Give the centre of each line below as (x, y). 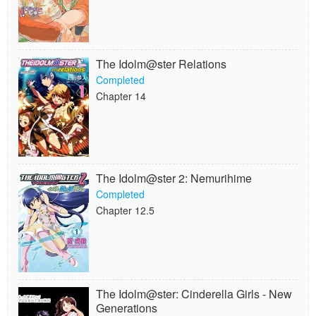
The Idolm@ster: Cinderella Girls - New (194, 294)
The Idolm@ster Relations (161, 64)
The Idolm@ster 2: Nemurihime (174, 178)
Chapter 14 (121, 96)
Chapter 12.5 (125, 210)
